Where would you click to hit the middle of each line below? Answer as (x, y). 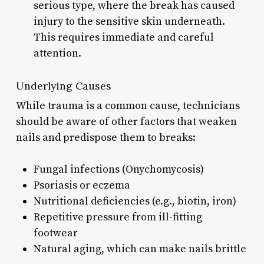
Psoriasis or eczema (82, 185)
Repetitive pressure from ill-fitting (118, 217)
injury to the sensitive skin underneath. (129, 21)
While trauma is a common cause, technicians (128, 105)
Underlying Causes (63, 85)
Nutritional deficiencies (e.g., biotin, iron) (135, 201)
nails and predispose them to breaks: (105, 137)
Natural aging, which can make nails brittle (140, 249)
